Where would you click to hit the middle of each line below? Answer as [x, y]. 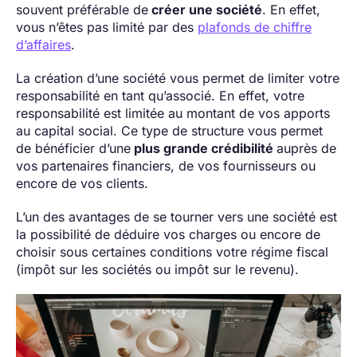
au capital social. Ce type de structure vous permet [169, 130]
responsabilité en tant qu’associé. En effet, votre [160, 95]
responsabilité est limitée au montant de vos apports [173, 113]
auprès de [306, 148]
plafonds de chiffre [255, 27]
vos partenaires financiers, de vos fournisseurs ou [166, 165]
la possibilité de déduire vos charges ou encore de [168, 234]
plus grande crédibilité [204, 148]
